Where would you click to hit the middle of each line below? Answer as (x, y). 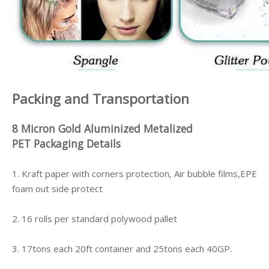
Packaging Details (77, 144)
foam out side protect (57, 189)
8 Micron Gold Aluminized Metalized (102, 128)
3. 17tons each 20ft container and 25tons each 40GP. (122, 249)
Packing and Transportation (101, 99)
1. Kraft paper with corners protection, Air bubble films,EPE (134, 174)
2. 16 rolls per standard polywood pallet (95, 219)
